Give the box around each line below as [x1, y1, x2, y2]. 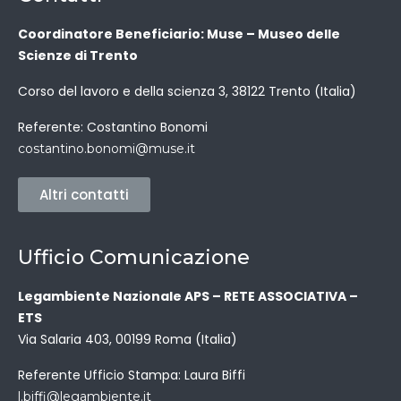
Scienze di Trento [18, 47, 138, 64]
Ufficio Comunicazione [18, 245, 250, 269]
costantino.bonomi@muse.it [18, 141, 195, 157]
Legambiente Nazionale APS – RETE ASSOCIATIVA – [18, 287, 358, 305]
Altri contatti [39, 185, 129, 204]
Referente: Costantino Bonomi [18, 118, 208, 136]
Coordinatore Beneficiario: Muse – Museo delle [18, 25, 340, 43]
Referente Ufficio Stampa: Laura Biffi [18, 366, 245, 384]
